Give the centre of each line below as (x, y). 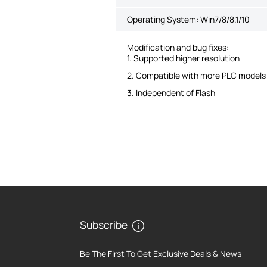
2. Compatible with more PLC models (196, 75)
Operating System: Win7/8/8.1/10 (188, 19)
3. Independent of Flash (171, 93)
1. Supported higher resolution (183, 58)
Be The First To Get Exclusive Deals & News (161, 253)
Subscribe (104, 224)
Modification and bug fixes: (178, 47)
